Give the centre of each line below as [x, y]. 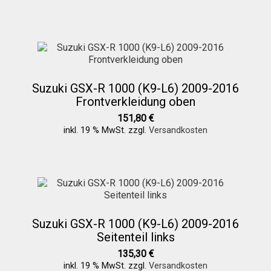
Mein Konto [47, 122]
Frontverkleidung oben [135, 101]
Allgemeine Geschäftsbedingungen [97, 162]
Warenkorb [46, 44]
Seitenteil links [135, 237]
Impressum [47, 240]
